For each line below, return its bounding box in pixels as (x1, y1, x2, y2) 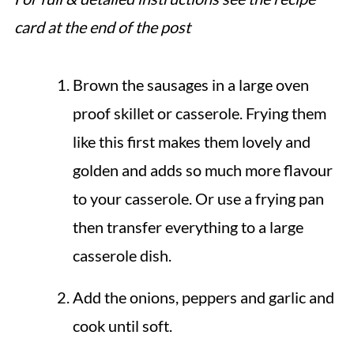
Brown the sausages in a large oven (72, 74, 309, 94)
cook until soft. (72, 315, 172, 335)
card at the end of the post (13, 17, 190, 36)
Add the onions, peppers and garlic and (72, 287, 334, 307)
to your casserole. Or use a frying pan (72, 188, 324, 208)
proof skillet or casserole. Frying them (72, 103, 326, 122)
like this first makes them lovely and (72, 131, 311, 151)
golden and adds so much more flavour (72, 160, 333, 179)
